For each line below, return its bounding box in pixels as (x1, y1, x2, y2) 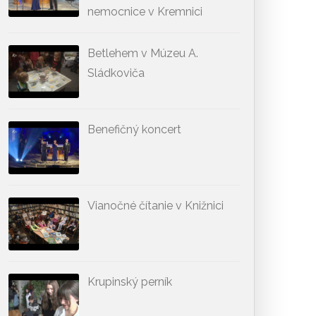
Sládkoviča (87, 66, 145, 80)
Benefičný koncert (87, 123, 181, 136)
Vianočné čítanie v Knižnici (87, 199, 224, 212)
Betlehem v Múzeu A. (87, 47, 198, 60)
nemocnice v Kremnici (87, 5, 202, 18)
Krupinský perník (87, 275, 172, 288)
